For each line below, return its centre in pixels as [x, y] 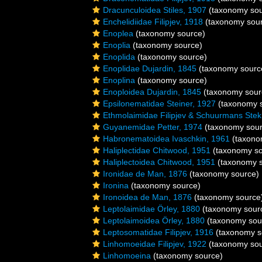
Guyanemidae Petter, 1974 [153, 127]
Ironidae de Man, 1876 [145, 174]
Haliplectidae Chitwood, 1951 [157, 150]
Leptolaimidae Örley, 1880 [151, 209]
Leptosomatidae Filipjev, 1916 [158, 232]
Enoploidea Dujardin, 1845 [152, 92]
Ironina [116, 185]
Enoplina [119, 80]
